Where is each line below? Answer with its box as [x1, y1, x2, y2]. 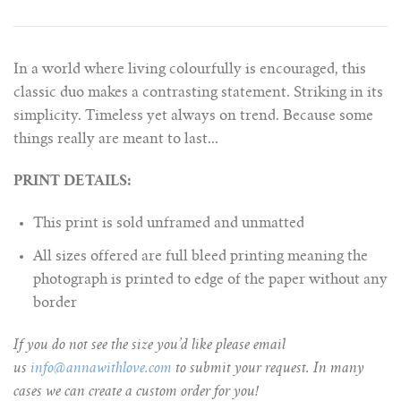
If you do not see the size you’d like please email [13, 337, 286, 353]
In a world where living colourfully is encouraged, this [13, 63, 366, 78]
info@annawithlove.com [30, 361, 172, 376]
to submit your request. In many [175, 361, 364, 376]
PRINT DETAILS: [13, 175, 132, 190]
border [33, 295, 77, 311]
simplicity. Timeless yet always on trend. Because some [13, 109, 373, 124]
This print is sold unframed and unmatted [33, 216, 304, 231]
